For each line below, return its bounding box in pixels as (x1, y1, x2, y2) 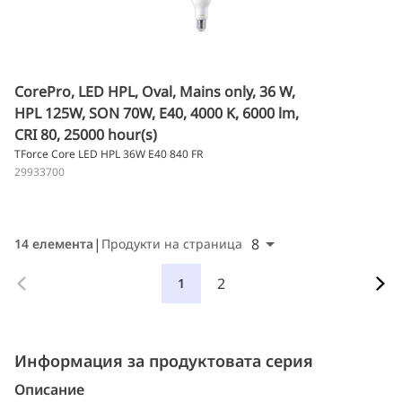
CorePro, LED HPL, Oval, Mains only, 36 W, (14, 82, 295, 101)
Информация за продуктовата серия (14, 350, 313, 371)
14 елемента (14, 235, 93, 252)
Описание (14, 380, 85, 399)
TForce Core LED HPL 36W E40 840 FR (14, 146, 203, 162)
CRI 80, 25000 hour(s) (14, 125, 157, 144)
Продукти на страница (101, 235, 242, 252)
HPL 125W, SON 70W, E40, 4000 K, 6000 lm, (14, 103, 299, 123)
